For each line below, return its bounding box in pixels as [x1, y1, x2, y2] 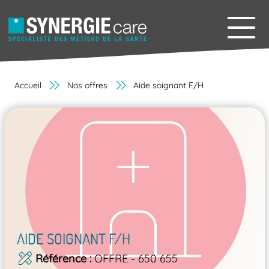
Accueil [14, 79, 41, 91]
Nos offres [67, 79, 107, 91]
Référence [35, 251, 86, 265]
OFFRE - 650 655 [94, 251, 178, 265]
